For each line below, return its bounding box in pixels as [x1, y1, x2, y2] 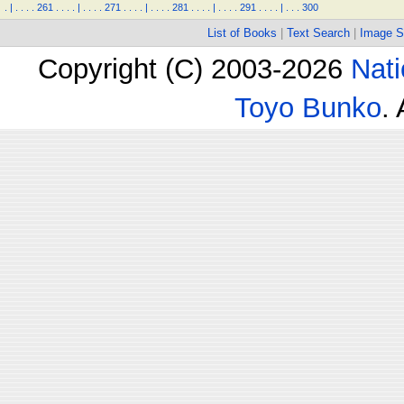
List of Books [207, 26, 277, 40]
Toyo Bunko [234, 91, 381, 124]
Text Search [287, 26, 350, 40]
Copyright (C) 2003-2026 [37, 52, 351, 85]
